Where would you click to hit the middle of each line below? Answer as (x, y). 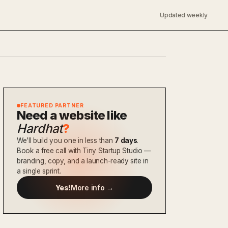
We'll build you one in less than (66, 140)
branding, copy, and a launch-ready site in (83, 161)
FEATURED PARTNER (52, 106)
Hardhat (40, 129)
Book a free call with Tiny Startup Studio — (84, 151)
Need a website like (72, 115)
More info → (92, 188)
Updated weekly (184, 15)
